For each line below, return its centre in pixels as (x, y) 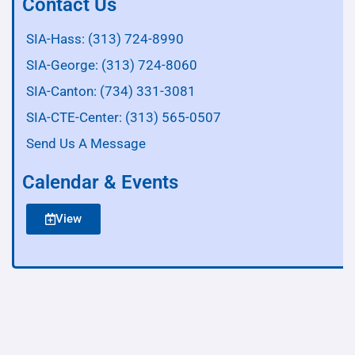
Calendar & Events (100, 182)
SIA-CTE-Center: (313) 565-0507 (124, 117)
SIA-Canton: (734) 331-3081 (111, 91)
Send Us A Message (86, 143)
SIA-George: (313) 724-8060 (112, 65)
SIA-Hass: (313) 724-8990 (105, 39)
